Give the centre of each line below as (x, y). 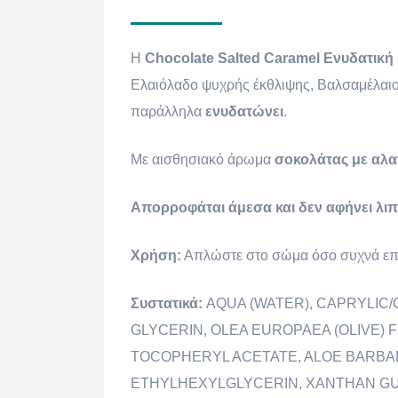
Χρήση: (156, 255)
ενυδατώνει (244, 111)
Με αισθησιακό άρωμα (203, 159)
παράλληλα (168, 111)
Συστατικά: (167, 303)
